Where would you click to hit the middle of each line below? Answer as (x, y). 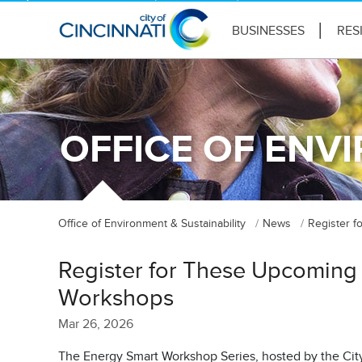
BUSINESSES (268, 31)
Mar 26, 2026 (96, 324)
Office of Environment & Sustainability (152, 223)
